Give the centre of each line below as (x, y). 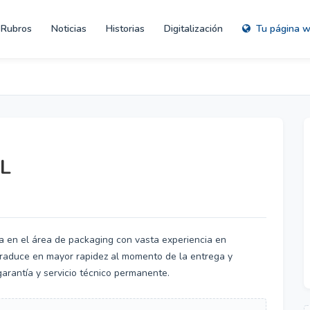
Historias (125, 29)
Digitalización (193, 29)
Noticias (69, 29)
